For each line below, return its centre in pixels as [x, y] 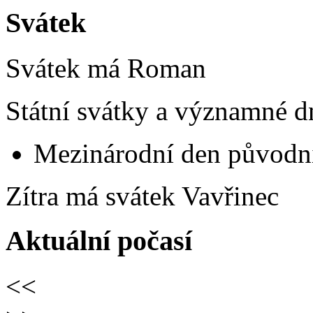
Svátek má [66, 68]
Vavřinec [230, 196]
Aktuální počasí [99, 241]
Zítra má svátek [94, 196]
